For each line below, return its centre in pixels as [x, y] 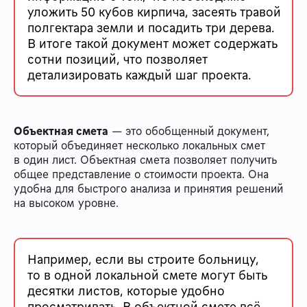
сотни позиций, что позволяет [118, 59]
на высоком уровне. [66, 202]
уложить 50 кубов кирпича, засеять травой [154, 11]
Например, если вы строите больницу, [143, 259]
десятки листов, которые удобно [126, 290]
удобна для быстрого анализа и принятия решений [148, 188]
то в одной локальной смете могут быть [147, 274]
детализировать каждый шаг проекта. [139, 74]
